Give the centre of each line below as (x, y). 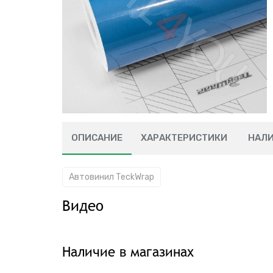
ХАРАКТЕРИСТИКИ (184, 138)
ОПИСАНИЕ (97, 138)
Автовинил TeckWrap (112, 177)
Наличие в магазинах (128, 252)
